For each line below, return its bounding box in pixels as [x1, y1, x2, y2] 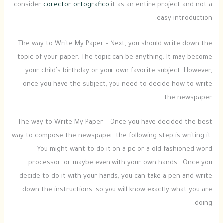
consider [13, 2, 43, 9]
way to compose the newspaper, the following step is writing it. [11, 133, 212, 140]
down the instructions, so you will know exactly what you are [22, 187, 212, 194]
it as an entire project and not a [109, 2, 212, 9]
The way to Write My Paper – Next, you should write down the [18, 40, 212, 48]
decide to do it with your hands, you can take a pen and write [19, 173, 212, 181]
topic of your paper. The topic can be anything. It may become [17, 54, 212, 61]
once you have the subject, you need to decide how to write [22, 81, 212, 88]
